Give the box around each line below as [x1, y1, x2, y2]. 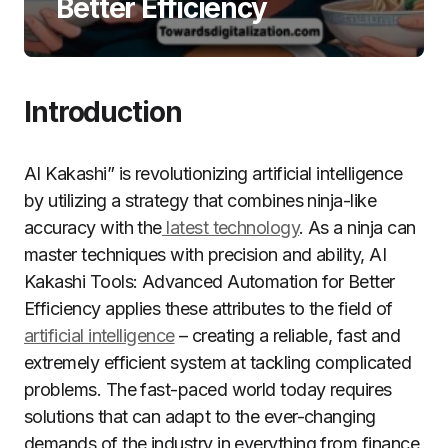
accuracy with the [24, 217, 162, 238]
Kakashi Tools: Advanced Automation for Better [24, 271, 395, 292]
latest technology [161, 217, 300, 238]
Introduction [24, 95, 182, 129]
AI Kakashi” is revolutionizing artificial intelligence [24, 163, 403, 184]
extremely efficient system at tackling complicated [24, 352, 411, 373]
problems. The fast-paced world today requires [24, 379, 392, 400]
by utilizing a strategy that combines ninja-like [24, 190, 377, 211]
